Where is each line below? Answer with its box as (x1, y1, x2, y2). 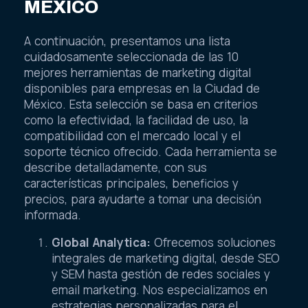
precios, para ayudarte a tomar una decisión (24, 190, 261, 207)
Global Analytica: (52, 234, 151, 250)
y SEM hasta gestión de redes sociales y (52, 265, 270, 282)
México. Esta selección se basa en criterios (24, 96, 258, 112)
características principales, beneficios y (24, 175, 239, 191)
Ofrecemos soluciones (151, 234, 276, 250)
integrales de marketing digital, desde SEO (52, 250, 280, 266)
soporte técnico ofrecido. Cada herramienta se (24, 143, 277, 159)
